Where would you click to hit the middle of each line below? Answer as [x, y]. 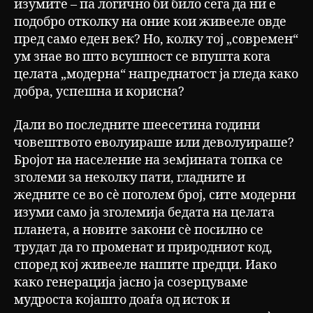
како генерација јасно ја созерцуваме [131, 282]
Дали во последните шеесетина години [137, 125]
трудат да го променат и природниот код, [143, 247]
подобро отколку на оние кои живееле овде [150, 22]
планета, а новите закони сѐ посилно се [139, 230]
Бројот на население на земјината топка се [148, 160]
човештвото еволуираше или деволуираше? [154, 143]
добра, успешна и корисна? [99, 92]
